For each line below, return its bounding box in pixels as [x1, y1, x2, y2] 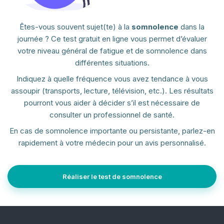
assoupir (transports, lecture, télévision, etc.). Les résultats [10, 86, 213, 96]
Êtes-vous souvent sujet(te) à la [19, 22, 131, 32]
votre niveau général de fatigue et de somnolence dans [17, 46, 207, 56]
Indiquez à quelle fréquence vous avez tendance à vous [16, 74, 208, 84]
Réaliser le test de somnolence [62, 172, 162, 181]
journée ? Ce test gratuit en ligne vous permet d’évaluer [17, 34, 207, 44]
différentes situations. [74, 58, 149, 68]
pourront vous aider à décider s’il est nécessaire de [24, 98, 200, 108]
